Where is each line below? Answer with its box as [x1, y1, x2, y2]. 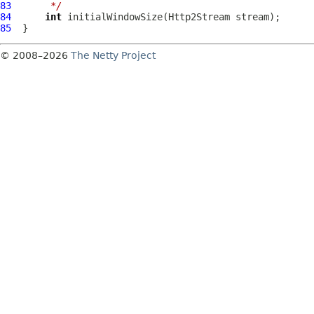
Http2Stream [168, 11, 230, 22]
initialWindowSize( [62, 11, 168, 22]
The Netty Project [71, 50, 156, 61]
